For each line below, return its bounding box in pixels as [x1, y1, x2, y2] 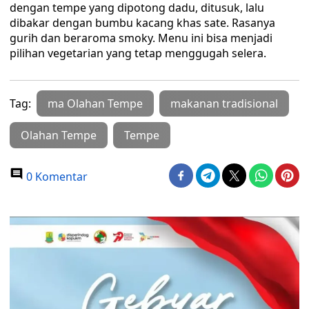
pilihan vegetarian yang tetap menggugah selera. [10, 46, 266, 61]
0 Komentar [23, 169, 88, 184]
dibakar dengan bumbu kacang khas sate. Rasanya [10, 15, 275, 30]
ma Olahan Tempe [48, 96, 143, 111]
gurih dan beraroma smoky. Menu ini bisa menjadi [10, 30, 272, 46]
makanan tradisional [170, 96, 278, 111]
